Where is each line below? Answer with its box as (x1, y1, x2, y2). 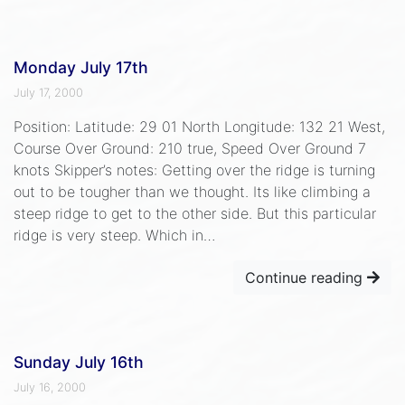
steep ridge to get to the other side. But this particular (14, 203, 376, 222)
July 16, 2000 (14, 380, 86, 394)
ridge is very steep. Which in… (14, 225, 215, 244)
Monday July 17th (14, 57, 148, 77)
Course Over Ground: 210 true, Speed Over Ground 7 (14, 138, 366, 157)
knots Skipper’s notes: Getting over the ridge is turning (14, 160, 375, 179)
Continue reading (245, 268, 367, 287)
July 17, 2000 (14, 85, 83, 99)
